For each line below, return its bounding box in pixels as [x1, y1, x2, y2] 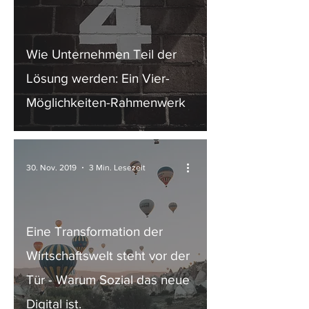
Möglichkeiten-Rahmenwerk [26, 95, 186, 110]
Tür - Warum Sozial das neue [26, 272, 190, 287]
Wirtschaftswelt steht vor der [26, 248, 190, 263]
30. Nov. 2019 [26, 163, 77, 172]
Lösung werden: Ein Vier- [26, 71, 170, 86]
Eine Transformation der [26, 224, 163, 239]
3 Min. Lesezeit [89, 163, 146, 172]
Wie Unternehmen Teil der [26, 47, 177, 61]
